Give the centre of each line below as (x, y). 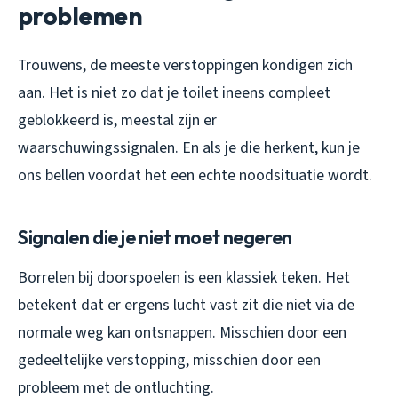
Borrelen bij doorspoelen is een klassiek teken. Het (184, 277)
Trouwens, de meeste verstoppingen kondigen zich (185, 65)
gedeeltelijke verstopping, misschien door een (169, 360)
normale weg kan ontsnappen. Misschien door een (182, 332)
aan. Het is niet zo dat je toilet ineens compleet (174, 92)
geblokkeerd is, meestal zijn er (117, 120)
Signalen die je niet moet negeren (155, 237)
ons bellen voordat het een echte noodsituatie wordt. (195, 175)
